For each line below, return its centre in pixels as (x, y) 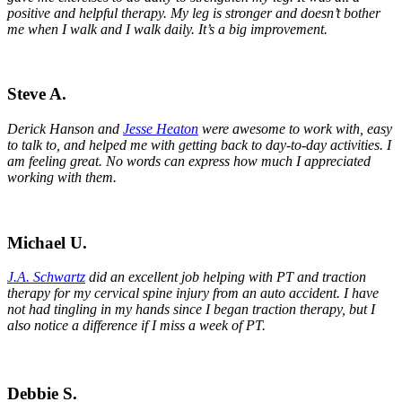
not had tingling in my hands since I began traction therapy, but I (191, 310)
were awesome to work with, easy (295, 129)
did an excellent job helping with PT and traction (226, 277)
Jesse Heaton (161, 129)
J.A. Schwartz (46, 277)
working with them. (62, 177)
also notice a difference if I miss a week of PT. (138, 326)
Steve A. (37, 94)
